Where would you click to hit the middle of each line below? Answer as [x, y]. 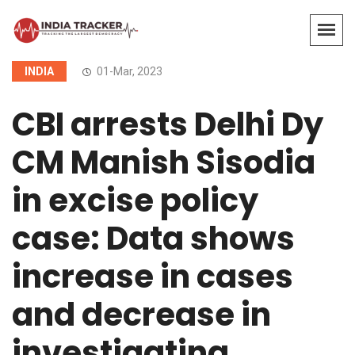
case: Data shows [153, 239]
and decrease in [141, 315]
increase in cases [153, 277]
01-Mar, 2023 [128, 72]
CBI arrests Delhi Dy [168, 125]
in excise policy [135, 201]
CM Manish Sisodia [164, 163]
